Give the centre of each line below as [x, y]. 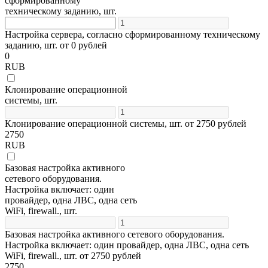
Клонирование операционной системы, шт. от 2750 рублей [126, 123]
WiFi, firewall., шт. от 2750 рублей [73, 255]
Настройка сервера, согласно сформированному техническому [133, 34]
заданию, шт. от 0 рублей [56, 45]
